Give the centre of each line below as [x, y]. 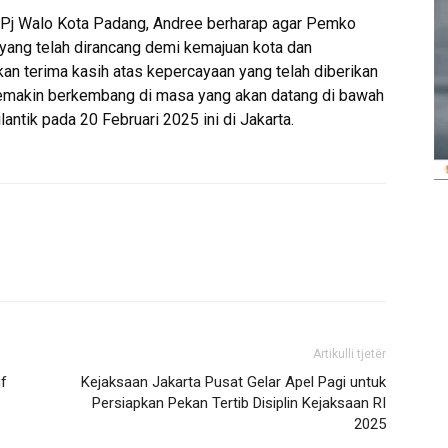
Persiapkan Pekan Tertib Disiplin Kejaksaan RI [239, 403]
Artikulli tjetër [349, 354]
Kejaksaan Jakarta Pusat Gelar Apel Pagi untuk [233, 382]
